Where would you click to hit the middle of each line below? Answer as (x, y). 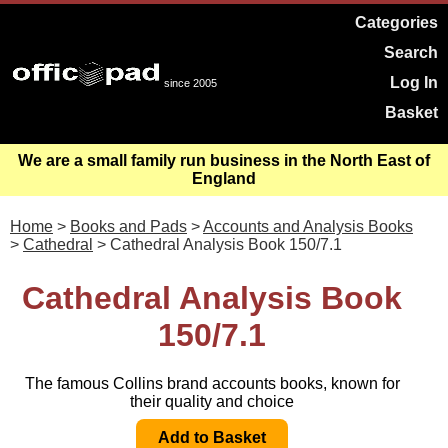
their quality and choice (212, 402)
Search (411, 52)
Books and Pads (128, 226)
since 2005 (190, 83)
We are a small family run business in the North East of (224, 160)
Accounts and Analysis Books (308, 226)
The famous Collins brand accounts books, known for (212, 384)
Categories (396, 22)
